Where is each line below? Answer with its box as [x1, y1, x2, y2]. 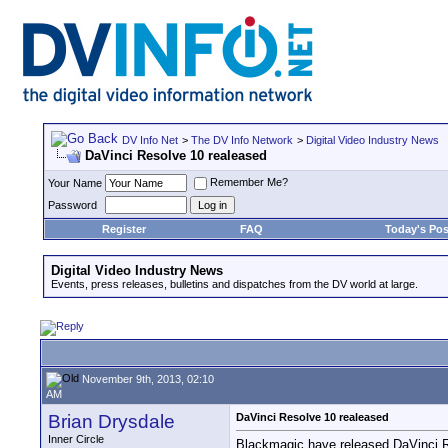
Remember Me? [210, 176, 288, 189]
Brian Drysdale [48, 411, 175, 432]
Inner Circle [48, 433, 104, 445]
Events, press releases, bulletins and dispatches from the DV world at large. [51, 278, 418, 290]
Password [48, 199, 97, 211]
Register [101, 223, 146, 235]
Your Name [48, 177, 102, 189]
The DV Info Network [191, 134, 293, 146]
